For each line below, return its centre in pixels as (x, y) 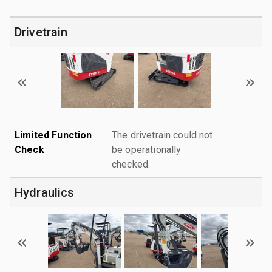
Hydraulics (45, 192)
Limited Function (53, 135)
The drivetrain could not (162, 135)
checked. (131, 164)
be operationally (147, 149)
